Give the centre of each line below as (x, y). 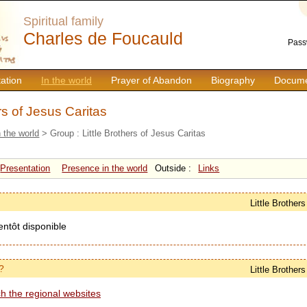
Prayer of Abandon (151, 80)
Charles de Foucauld (103, 38)
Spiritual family (63, 21)
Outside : (173, 169)
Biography (233, 80)
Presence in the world (105, 169)
